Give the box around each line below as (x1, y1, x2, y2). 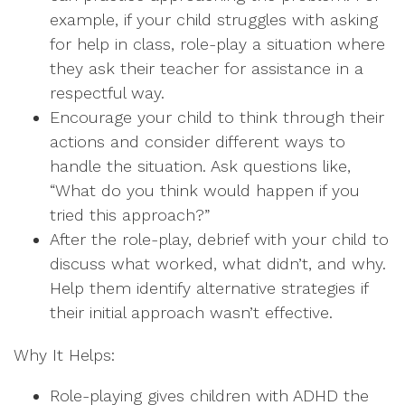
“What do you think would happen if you (50, 181, 360, 200)
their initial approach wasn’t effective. (50, 303, 333, 322)
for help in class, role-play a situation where (50, 34, 385, 53)
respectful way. (50, 83, 165, 102)
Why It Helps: (14, 345, 115, 364)
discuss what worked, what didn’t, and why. (50, 254, 386, 273)
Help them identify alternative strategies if (50, 278, 368, 297)
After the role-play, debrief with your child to (50, 230, 389, 249)
